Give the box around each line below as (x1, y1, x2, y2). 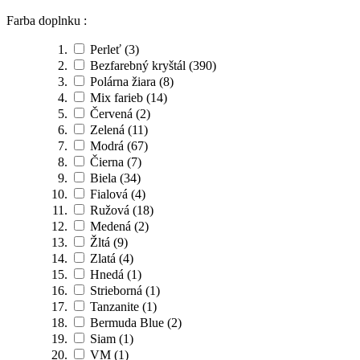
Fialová (90, 186, 128, 201)
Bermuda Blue (90, 315, 164, 329)
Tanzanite (90, 299, 139, 313)
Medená (90, 219, 131, 233)
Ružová (90, 202, 129, 217)
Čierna (90, 154, 124, 169)
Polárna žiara (90, 74, 156, 88)
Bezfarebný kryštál (90, 58, 186, 72)
